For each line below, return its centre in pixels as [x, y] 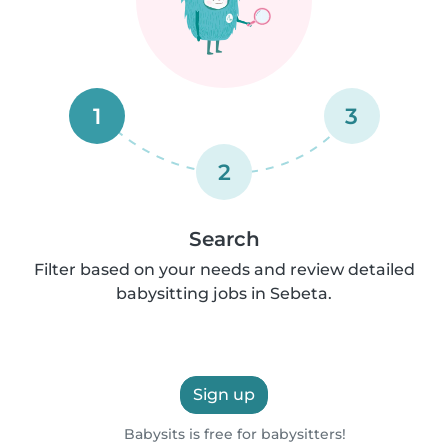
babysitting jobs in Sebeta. [224, 293]
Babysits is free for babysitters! [232, 434]
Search [224, 239]
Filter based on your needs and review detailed [224, 269]
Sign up [224, 394]
